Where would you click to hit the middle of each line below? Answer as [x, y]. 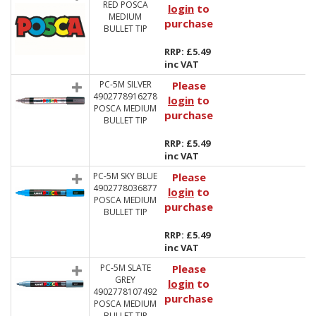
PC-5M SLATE [125, 268]
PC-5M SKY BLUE [125, 176]
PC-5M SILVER [125, 84]
